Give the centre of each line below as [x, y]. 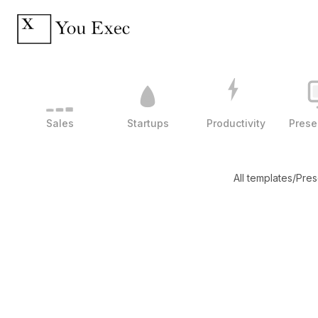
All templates [263, 178]
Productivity [236, 123]
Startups [148, 123]
